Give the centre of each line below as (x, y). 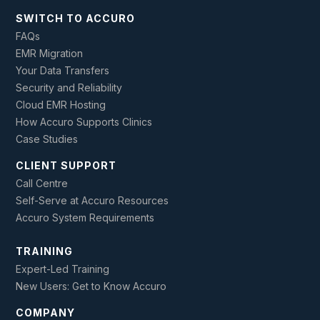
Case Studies (47, 139)
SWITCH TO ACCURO (76, 19)
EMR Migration (50, 54)
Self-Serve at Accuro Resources (92, 201)
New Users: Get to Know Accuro (91, 286)
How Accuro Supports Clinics (84, 122)
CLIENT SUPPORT (66, 166)
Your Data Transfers (63, 71)
